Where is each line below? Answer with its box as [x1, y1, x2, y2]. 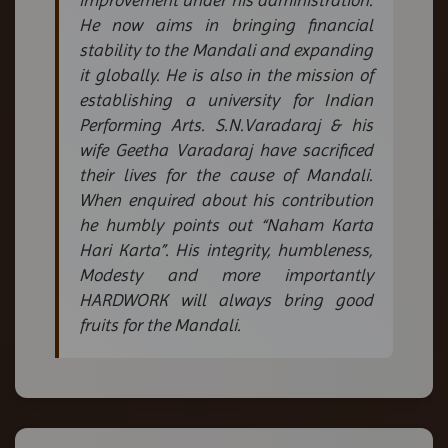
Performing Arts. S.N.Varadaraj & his [79, 114, 373, 135]
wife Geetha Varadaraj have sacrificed [79, 139, 373, 160]
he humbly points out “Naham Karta [79, 214, 373, 235]
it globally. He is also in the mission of [79, 64, 373, 85]
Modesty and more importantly [79, 264, 373, 285]
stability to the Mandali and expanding [79, 39, 373, 60]
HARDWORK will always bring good [79, 289, 373, 310]
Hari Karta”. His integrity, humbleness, [79, 239, 373, 260]
